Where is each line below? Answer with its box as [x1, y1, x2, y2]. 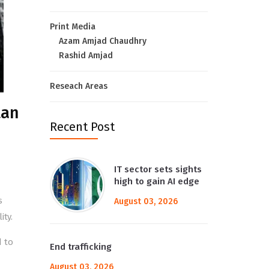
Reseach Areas [49, 81, 107, 91]
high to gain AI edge [113, 176, 199, 187]
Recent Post [49, 119, 115, 134]
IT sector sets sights [113, 164, 202, 175]
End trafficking [49, 241, 112, 252]
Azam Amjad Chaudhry [58, 36, 147, 46]
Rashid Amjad [58, 50, 113, 61]
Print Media [49, 22, 95, 32]
